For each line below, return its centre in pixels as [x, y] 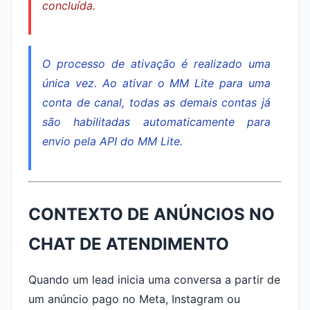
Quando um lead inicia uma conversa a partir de [154, 280]
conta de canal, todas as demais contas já [156, 102]
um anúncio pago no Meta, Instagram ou [134, 299]
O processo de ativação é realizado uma [156, 64]
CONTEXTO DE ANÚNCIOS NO [152, 214]
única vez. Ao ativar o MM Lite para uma [156, 83]
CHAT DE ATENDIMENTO [129, 244]
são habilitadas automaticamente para [156, 122]
